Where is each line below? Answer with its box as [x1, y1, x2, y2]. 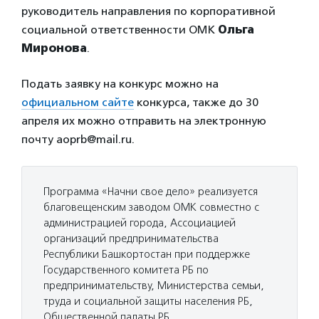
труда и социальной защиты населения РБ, [43, 295, 253, 308]
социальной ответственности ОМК [21, 23, 218, 36]
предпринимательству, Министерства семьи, [43, 279, 264, 292]
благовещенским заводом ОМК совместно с [43, 201, 259, 214]
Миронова [21, 41, 87, 55]
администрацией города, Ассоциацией [43, 216, 236, 229]
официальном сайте [21, 95, 134, 109]
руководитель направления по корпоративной [21, 4, 276, 18]
